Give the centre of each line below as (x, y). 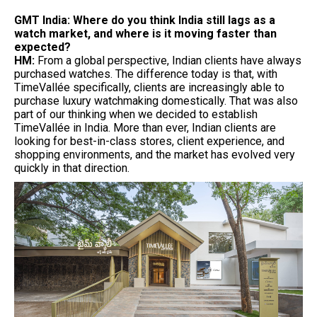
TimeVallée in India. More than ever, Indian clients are (145, 127)
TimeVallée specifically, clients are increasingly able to (149, 87)
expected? (42, 47)
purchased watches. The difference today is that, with (146, 74)
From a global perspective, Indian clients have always (169, 60)
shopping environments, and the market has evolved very (155, 154)
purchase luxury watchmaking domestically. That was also (156, 100)
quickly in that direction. (72, 168)
